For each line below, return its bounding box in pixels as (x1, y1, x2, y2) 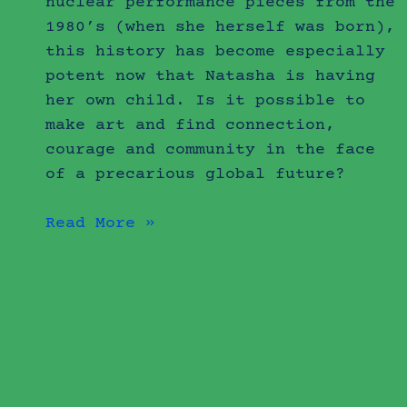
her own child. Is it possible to (45, 91, 366, 110)
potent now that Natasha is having (45, 66, 376, 85)
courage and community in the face (45, 140, 376, 159)
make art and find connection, (45, 115, 336, 134)
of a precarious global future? (45, 164, 346, 184)
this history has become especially (45, 42, 386, 61)
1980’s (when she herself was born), (45, 17, 396, 36)
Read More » (45, 213, 156, 233)
